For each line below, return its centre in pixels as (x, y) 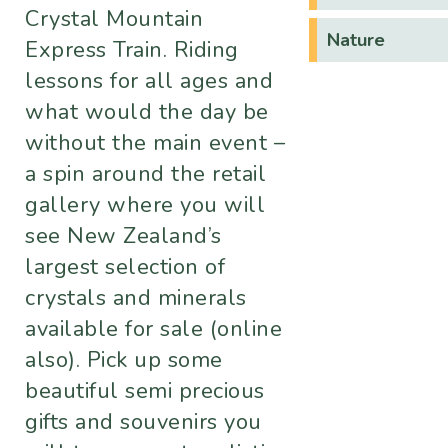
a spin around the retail (145, 174)
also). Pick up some (124, 360)
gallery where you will (145, 205)
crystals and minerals (136, 298)
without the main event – (155, 143)
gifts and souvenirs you (143, 422)
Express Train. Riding (132, 50)
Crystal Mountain (114, 19)
